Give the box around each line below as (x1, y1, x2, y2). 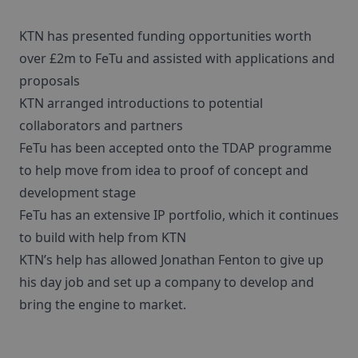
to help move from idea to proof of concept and (19, 161, 308, 179)
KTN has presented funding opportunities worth (19, 26, 312, 45)
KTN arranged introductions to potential (19, 93, 263, 112)
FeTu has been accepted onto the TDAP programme (19, 138, 332, 157)
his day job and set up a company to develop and (19, 272, 314, 291)
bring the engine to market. (19, 295, 186, 313)
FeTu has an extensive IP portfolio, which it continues (19, 205, 339, 224)
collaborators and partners (19, 116, 183, 134)
